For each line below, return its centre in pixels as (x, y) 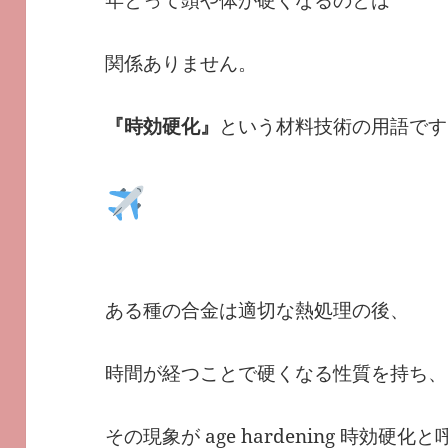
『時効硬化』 (162, 125)
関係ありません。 (181, 62)
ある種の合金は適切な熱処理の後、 (257, 309)
